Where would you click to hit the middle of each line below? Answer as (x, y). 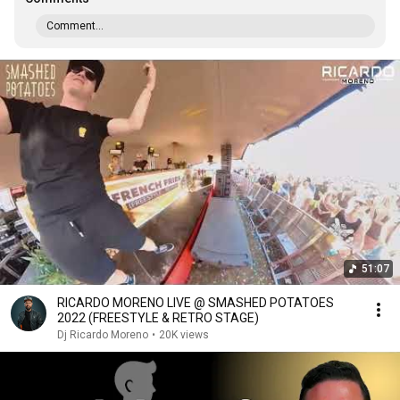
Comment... (75, 26)
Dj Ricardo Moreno (103, 335)
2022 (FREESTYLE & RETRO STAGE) (158, 318)
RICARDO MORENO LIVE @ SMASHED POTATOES (196, 303)
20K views (184, 335)
